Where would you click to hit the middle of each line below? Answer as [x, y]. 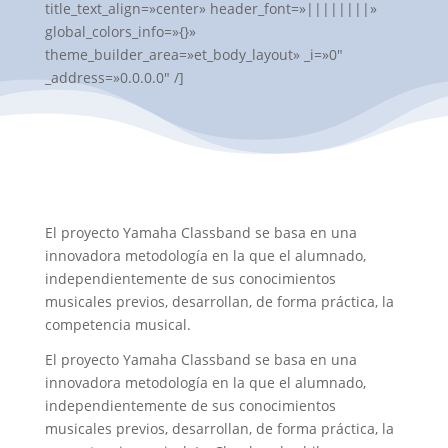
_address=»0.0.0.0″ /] [114, 78]
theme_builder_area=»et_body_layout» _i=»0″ [193, 55]
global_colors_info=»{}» [120, 32]
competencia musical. [117, 325]
